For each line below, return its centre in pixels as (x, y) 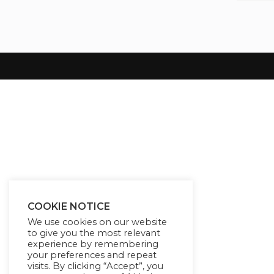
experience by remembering (93, 244)
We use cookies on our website (97, 222)
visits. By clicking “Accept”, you (95, 266)
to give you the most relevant (94, 233)
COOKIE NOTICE (69, 206)
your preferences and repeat (92, 255)
